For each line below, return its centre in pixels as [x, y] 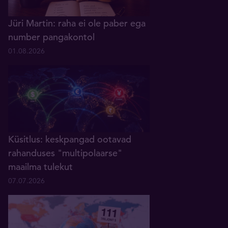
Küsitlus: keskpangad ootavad [70, 139]
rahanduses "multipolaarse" [65, 153]
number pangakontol [51, 37]
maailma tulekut [40, 166]
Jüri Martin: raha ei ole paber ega [77, 23]
